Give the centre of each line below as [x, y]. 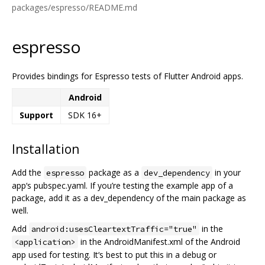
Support [36, 115]
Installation [46, 149]
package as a [114, 172]
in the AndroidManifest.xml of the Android [159, 241]
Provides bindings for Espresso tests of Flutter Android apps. [127, 76]
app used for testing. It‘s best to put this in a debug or [114, 254]
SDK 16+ [85, 115]
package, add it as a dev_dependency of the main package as [129, 198]
